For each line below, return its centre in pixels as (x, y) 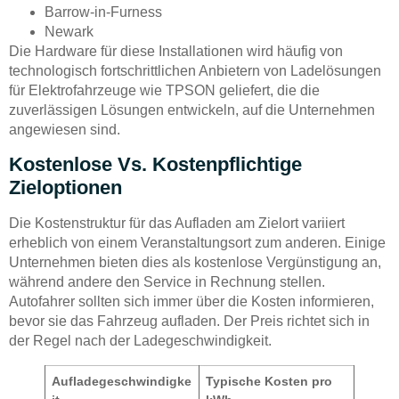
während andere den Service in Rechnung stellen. (167, 281)
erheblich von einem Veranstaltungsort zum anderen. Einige (197, 242)
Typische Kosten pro (269, 381)
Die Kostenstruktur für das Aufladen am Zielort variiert (177, 223)
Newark (69, 32)
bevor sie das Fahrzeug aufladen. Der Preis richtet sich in (189, 321)
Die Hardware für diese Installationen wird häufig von (176, 52)
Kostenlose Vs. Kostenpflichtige (155, 164)
